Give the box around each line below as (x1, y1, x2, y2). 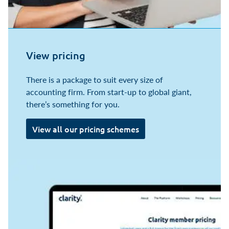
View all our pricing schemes (32, 123, 139, 134)
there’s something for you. (26, 98, 120, 110)
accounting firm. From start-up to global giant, (26, 85, 192, 98)
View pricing (26, 48, 85, 62)
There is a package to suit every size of (26, 73, 163, 85)
